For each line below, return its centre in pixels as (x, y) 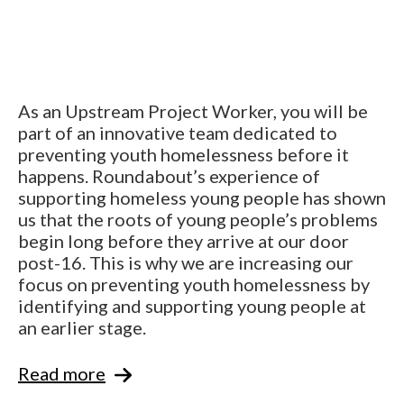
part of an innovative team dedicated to (178, 132)
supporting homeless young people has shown (202, 197)
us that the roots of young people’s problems (198, 219)
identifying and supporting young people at (192, 305)
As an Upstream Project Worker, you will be (193, 110)
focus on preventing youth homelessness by (194, 284)
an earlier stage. (82, 327)
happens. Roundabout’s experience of (169, 175)
